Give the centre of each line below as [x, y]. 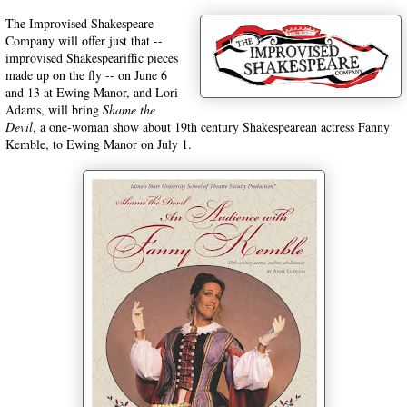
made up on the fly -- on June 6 [86, 75]
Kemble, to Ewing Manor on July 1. [99, 144]
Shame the [129, 109]
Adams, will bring [54, 109]
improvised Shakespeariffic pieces [92, 58]
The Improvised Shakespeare [79, 23]
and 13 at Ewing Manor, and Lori [92, 92]
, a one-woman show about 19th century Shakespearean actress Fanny [211, 127]
